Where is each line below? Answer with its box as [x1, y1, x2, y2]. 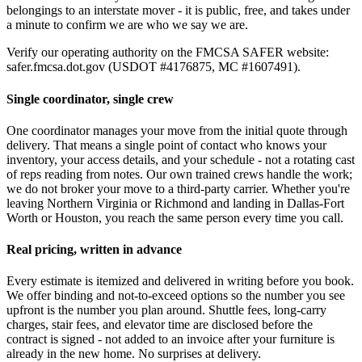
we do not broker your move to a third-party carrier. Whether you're [6, 181, 350, 196]
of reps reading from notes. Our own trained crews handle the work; [6, 166, 352, 181]
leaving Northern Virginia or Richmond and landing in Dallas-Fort [6, 196, 344, 210]
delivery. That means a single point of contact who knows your [6, 137, 326, 152]
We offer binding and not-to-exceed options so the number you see [6, 288, 345, 303]
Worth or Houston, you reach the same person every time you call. [6, 210, 343, 225]
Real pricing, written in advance [6, 242, 182, 257]
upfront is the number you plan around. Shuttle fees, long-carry [6, 303, 326, 318]
